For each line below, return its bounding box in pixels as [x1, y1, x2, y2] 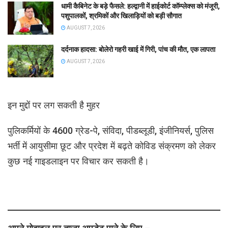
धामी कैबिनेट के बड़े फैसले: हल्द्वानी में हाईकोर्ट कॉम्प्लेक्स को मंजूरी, [61, 2, 220, 11]
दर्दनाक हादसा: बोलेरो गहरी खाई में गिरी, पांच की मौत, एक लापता [61, 45, 215, 53]
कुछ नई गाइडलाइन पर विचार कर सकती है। [8, 156, 149, 167]
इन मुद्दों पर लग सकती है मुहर [8, 100, 100, 111]
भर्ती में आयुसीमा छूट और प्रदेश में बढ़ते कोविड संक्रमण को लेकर [8, 140, 216, 152]
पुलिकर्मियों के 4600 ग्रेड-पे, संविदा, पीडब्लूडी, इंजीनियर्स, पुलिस [8, 125, 214, 136]
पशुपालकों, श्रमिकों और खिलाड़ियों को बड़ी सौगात [61, 12, 182, 20]
